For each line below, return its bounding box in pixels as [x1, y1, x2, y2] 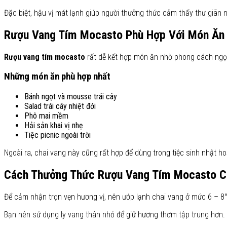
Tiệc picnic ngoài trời [24, 130, 91, 140]
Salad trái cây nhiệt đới [24, 101, 96, 111]
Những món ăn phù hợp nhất [4, 71, 110, 83]
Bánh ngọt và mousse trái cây [24, 91, 117, 101]
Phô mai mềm [24, 110, 68, 121]
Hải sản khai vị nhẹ [24, 120, 83, 130]
